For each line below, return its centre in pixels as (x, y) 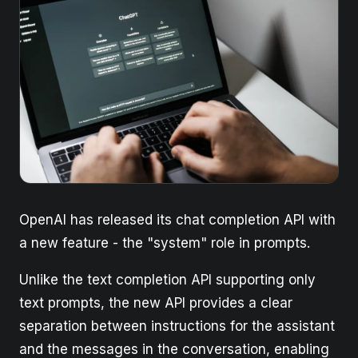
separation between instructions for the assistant (177, 326)
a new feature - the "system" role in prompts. (165, 243)
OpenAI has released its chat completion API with (177, 220)
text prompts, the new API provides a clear (156, 303)
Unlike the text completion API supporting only (167, 280)
